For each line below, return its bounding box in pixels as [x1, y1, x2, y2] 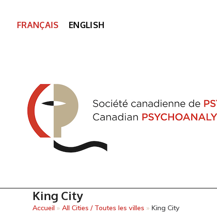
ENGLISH [68, 19, 105, 30]
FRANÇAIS [17, 19, 59, 30]
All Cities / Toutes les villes [62, 203, 145, 212]
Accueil [32, 203, 55, 212]
